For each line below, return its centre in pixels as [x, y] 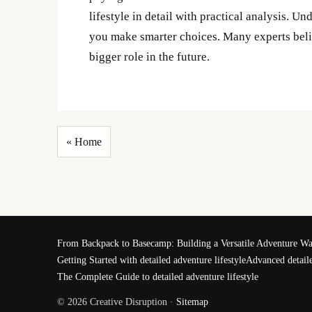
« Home [84, 142]
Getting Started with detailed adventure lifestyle [151, 260]
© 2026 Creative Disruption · [117, 302]
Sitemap [192, 302]
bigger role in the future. [149, 57]
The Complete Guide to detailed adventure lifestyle [158, 277]
